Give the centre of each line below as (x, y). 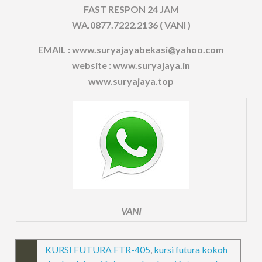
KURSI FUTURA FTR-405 (98, 249)
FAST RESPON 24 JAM (131, 9)
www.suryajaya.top (131, 81)
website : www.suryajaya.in (131, 65)
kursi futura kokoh (191, 249)
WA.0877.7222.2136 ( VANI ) (131, 25)
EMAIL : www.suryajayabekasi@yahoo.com (131, 49)
